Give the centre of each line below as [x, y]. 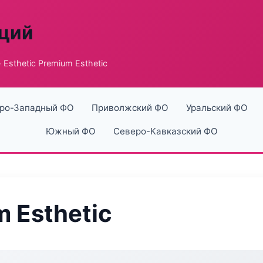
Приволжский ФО [130, 108]
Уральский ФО [217, 108]
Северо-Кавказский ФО [165, 131]
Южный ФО [70, 131]
